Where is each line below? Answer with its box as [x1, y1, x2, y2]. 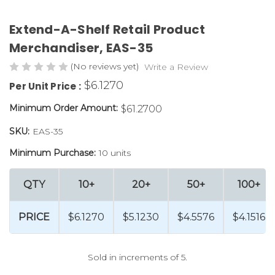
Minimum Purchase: [9, 147, 96, 158]
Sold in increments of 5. [88, 251, 187, 263]
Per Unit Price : [9, 79, 81, 93]
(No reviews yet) [71, 60, 139, 72]
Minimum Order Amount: [9, 102, 118, 114]
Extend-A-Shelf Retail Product [9, 20, 206, 38]
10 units [98, 147, 131, 158]
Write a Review [144, 61, 208, 72]
